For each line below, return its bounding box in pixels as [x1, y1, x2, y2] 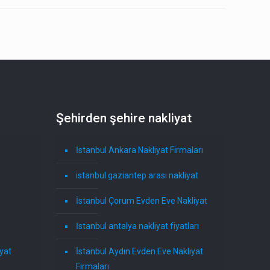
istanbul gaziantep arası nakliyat [76, 171, 199, 181]
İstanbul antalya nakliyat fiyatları [76, 221, 199, 231]
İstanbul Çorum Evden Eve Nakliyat [76, 196, 208, 206]
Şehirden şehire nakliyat [56, 111, 192, 126]
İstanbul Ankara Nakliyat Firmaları [76, 145, 204, 155]
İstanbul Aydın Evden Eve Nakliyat [76, 246, 204, 257]
